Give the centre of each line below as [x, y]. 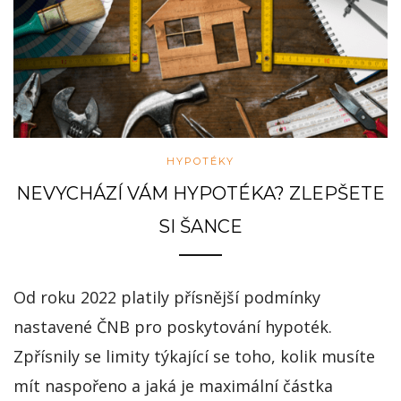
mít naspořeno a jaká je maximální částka [173, 385]
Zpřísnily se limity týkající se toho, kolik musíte [194, 356]
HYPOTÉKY [200, 161]
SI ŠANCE [200, 226]
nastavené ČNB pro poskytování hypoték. [173, 326]
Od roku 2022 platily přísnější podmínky [167, 297]
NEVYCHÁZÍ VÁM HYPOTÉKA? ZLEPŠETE [200, 193]
